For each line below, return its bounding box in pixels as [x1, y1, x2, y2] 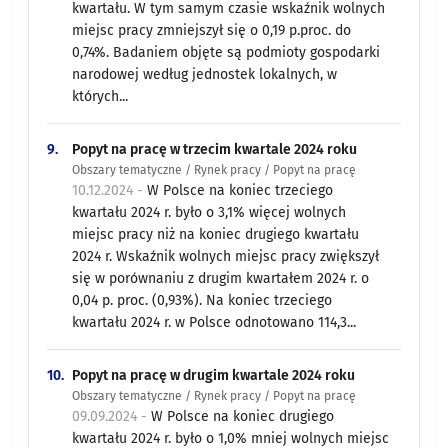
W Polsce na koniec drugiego [151, 407, 335, 425]
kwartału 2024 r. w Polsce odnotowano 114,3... [72, 313, 357, 331]
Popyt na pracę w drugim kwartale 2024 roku [72, 366, 356, 384]
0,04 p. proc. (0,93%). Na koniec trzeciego [72, 291, 333, 309]
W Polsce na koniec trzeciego [147, 181, 334, 199]
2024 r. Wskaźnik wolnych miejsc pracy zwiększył [72, 247, 380, 265]
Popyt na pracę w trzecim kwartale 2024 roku [72, 140, 358, 158]
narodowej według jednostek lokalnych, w [72, 65, 338, 83]
